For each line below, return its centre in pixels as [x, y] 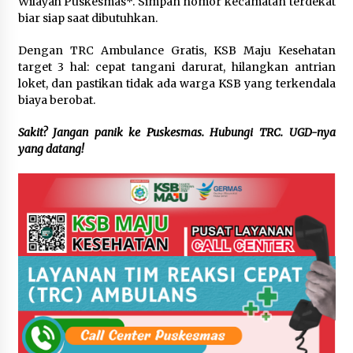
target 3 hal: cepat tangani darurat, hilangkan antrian [176, 67]
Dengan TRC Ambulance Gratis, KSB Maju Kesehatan [176, 51]
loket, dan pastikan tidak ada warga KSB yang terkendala [176, 84]
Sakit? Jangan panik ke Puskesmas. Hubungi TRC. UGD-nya [176, 133]
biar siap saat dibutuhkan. [87, 19]
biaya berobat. [56, 100]
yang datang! [50, 149]
